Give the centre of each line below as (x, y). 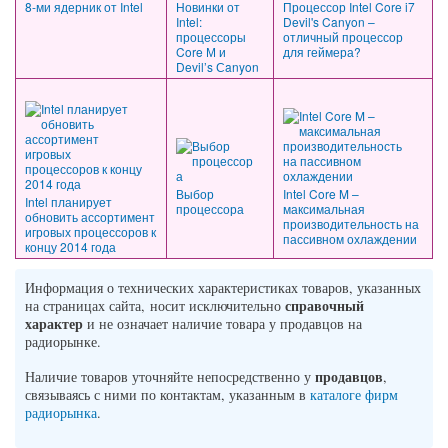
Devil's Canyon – (329, 21)
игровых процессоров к (90, 231)
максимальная (324, 208)
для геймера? (322, 51)
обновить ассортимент (90, 216)
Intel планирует (68, 201)
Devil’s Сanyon (217, 66)
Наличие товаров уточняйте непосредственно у (170, 376)
